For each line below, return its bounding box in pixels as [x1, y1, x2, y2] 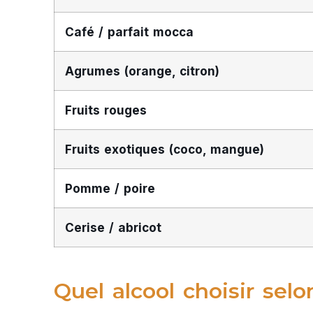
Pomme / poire [65, 180, 156, 196]
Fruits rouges [65, 102, 147, 117]
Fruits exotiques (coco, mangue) [65, 141, 264, 156]
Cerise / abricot [65, 219, 162, 235]
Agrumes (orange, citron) [65, 63, 220, 78]
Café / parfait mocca [65, 24, 194, 39]
